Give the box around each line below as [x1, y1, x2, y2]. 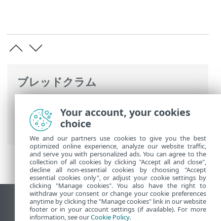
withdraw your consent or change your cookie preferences [30, 189, 206, 198]
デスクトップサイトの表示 [15, 199, 127, 212]
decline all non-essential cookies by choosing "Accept [30, 165, 206, 174]
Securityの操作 [17, 121, 81, 134]
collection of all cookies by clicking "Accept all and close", [30, 157, 206, 166]
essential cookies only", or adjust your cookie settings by [30, 173, 206, 182]
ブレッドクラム [17, 74, 97, 89]
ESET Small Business [105, 109, 191, 122]
